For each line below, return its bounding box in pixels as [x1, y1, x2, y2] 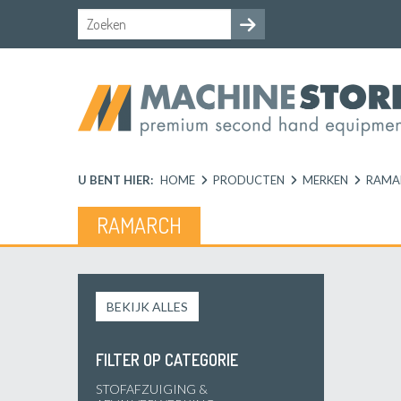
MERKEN [303, 172, 348, 187]
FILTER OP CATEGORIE [96, 349, 238, 370]
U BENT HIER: [78, 172, 153, 187]
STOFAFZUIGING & [96, 380, 208, 397]
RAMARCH [97, 210, 182, 239]
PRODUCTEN [213, 172, 285, 187]
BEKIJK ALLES [107, 298, 188, 314]
